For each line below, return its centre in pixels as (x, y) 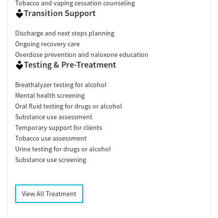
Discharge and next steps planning (65, 33)
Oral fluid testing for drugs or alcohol (69, 106)
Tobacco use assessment (51, 138)
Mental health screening (50, 95)
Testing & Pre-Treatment (70, 64)
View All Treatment (49, 193)
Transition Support (60, 13)
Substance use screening (51, 159)
